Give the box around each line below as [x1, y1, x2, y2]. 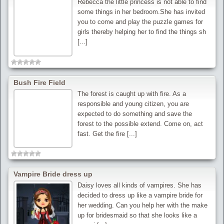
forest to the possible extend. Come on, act [77, 119, 203, 127]
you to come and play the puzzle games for [77, 18, 203, 26]
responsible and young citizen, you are [77, 99, 189, 107]
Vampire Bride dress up [13, 169, 92, 178]
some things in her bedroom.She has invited [77, 8, 205, 16]
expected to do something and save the [77, 109, 192, 117]
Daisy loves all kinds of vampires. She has [77, 181, 202, 189]
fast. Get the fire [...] [77, 129, 137, 137]
